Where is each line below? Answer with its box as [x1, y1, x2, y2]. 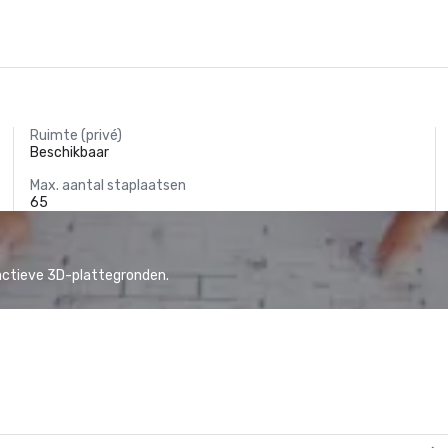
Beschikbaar [30, 144, 110, 161]
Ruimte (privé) [30, 127, 123, 144]
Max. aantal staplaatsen [30, 177, 187, 194]
